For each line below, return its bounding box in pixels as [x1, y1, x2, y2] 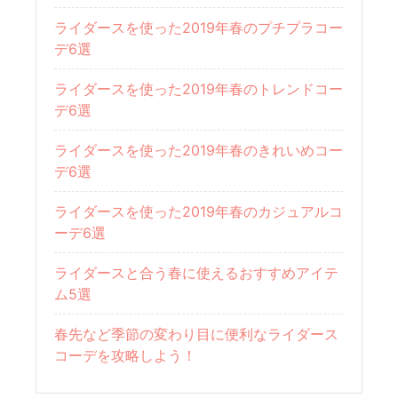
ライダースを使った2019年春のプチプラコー [54, 19, 344, 36]
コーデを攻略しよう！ [54, 346, 197, 364]
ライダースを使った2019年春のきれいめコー [54, 141, 344, 159]
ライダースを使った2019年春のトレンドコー [54, 80, 344, 98]
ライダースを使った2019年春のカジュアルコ [54, 203, 344, 220]
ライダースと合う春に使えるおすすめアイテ [54, 264, 339, 282]
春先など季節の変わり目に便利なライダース [54, 325, 339, 343]
